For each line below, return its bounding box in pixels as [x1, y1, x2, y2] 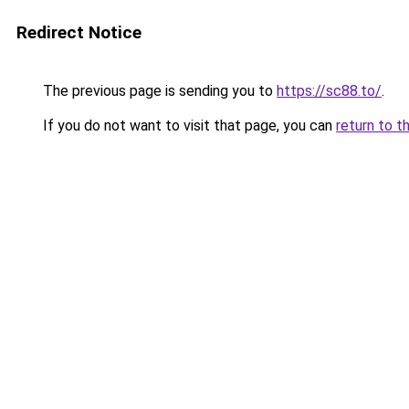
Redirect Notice [16, 22, 142, 43]
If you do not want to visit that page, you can [39, 117, 336, 134]
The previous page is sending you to [39, 82, 277, 100]
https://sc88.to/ [277, 82, 382, 100]
